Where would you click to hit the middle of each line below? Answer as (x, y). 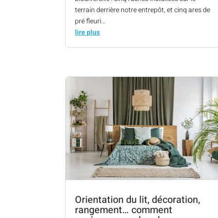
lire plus (88, 32)
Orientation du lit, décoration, (138, 200)
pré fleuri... (91, 21)
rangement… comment (124, 210)
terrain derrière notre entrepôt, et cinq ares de (143, 10)
